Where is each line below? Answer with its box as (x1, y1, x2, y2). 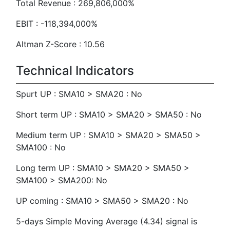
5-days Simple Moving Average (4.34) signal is (16, 216, 197, 226)
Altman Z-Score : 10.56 (16, 39, 105, 49)
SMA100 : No (16, 142, 66, 152)
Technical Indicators (16, 63, 134, 78)
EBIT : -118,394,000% (16, 18, 98, 29)
